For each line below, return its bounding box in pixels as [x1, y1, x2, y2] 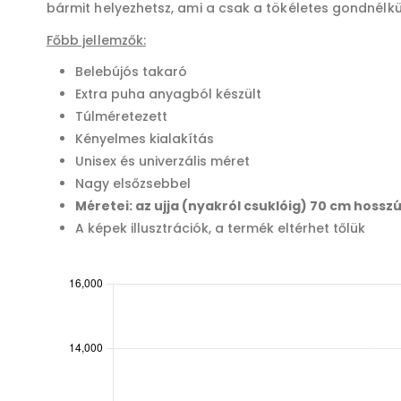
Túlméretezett [75, 107, 167, 125]
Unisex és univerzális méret [75, 151, 250, 170]
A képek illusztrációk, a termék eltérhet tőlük [75, 218, 365, 237]
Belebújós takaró [75, 62, 187, 81]
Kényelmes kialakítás [75, 129, 214, 148]
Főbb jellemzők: [47, 30, 147, 49]
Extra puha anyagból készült [75, 84, 261, 103]
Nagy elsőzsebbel [75, 174, 191, 192]
